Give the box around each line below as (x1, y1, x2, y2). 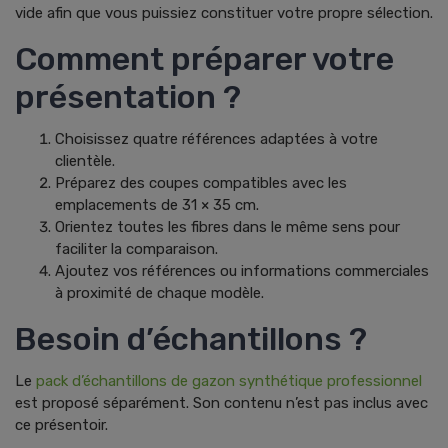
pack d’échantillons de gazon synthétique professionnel (36, 372, 422, 391)
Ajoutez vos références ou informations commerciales (55, 262, 429, 281)
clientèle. (55, 152, 115, 171)
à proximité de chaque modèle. (55, 284, 264, 303)
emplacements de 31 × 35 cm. (55, 196, 259, 215)
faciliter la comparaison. (55, 240, 218, 259)
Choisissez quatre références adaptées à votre (55, 130, 378, 149)
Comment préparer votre (15, 40, 394, 79)
